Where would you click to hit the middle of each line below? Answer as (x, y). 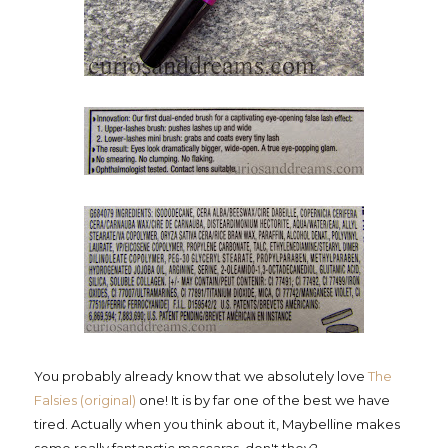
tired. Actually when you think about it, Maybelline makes (217, 424)
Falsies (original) (85, 400)
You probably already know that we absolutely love (201, 376)
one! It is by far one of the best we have (263, 400)
